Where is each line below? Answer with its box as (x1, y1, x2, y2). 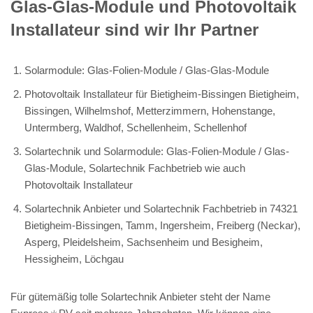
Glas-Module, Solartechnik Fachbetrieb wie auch (24, 161, 245, 174)
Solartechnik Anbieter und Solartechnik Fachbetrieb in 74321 (24, 202, 298, 214)
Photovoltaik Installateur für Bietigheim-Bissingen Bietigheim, (24, 87, 299, 100)
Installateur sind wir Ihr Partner (10, 20, 259, 39)
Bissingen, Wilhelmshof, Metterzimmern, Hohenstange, (24, 104, 275, 117)
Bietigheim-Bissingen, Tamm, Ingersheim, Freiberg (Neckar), (24, 219, 300, 231)
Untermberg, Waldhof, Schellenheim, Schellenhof (24, 121, 247, 133)
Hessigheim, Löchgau (24, 252, 124, 265)
